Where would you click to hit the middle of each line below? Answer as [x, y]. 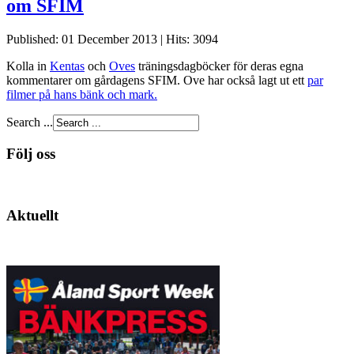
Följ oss [31, 154]
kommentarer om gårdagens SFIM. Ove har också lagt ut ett [157, 80]
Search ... [30, 122]
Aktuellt [32, 215]
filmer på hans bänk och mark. [82, 94]
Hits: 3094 [192, 39]
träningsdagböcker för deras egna [219, 66]
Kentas [67, 66]
